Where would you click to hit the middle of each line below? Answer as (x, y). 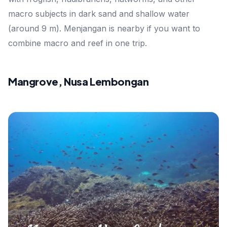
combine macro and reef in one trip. (78, 43)
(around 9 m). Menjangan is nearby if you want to (104, 28)
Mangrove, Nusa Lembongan (79, 81)
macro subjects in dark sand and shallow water (99, 13)
